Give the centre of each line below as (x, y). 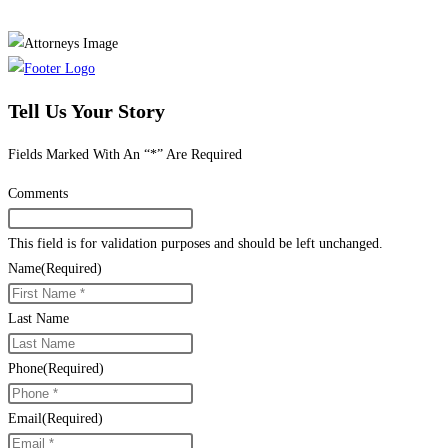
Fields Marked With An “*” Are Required (125, 155)
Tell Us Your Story (86, 111)
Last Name (38, 319)
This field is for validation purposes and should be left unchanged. (195, 244)
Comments (38, 194)
